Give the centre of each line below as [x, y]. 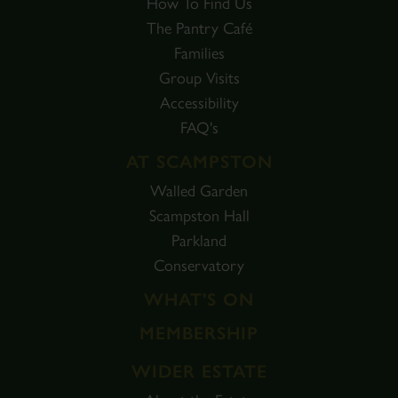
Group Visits [199, 78]
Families [199, 53]
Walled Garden [199, 191]
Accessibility [199, 103]
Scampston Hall [199, 215]
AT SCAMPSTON [199, 161]
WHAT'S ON [199, 299]
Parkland [199, 240]
